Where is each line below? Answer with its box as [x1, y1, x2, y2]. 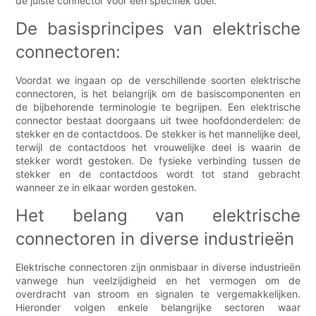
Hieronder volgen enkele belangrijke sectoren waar [16, 301, 300, 314]
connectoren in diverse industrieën [16, 229, 295, 250]
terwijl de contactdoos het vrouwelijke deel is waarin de [16, 141, 300, 154]
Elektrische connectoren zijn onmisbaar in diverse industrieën [16, 261, 300, 274]
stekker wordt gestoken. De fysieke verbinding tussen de [16, 154, 300, 167]
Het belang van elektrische [16, 205, 300, 226]
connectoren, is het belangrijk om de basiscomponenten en [16, 87, 300, 100]
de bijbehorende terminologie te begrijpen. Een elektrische [16, 101, 300, 114]
